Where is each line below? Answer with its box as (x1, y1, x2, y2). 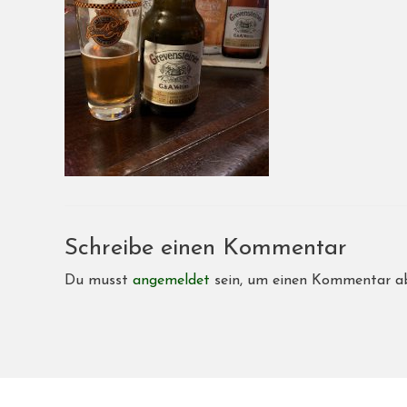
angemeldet (133, 273, 210, 288)
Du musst (65, 273, 133, 288)
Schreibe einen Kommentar (65, 236, 347, 261)
